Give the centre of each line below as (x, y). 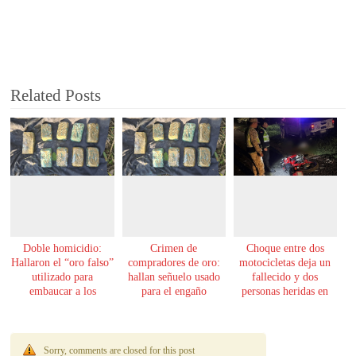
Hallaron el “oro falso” (63, 262)
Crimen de (174, 248)
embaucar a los (62, 291)
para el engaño (174, 291)
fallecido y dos (285, 277)
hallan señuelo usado (174, 277)
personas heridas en (285, 291)
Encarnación (62, 319)
